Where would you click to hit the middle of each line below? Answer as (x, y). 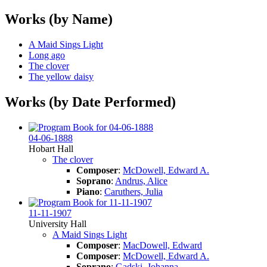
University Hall (58, 223)
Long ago (47, 55)
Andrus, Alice (141, 181)
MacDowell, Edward (162, 245)
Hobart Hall (51, 148)
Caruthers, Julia (133, 191)
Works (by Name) (59, 19)
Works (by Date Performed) (90, 102)
